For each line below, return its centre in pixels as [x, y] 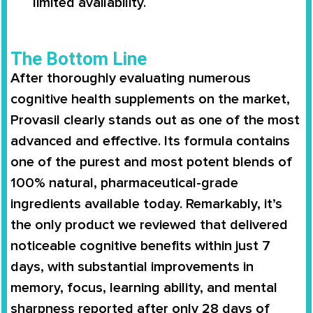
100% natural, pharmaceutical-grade [124, 183]
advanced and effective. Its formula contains [150, 141]
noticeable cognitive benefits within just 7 [140, 246]
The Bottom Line [79, 58]
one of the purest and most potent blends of [151, 162]
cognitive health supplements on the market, [150, 99]
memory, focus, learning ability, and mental [144, 287]
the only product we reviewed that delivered [149, 225]
